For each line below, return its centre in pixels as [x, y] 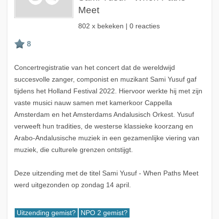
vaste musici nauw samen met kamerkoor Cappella [93, 103]
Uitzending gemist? [46, 213]
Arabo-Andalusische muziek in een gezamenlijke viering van [107, 138]
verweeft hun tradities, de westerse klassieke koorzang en [103, 127]
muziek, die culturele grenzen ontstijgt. [73, 150]
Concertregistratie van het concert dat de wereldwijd [94, 68]
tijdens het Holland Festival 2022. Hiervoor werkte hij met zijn [108, 91]
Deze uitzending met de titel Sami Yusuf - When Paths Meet [106, 174]
